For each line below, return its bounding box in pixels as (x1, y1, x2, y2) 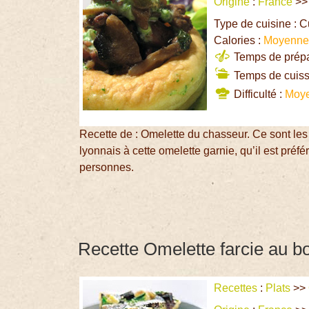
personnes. (79, 161, 134, 173)
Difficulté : (231, 88, 286, 100)
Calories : (214, 34, 264, 46)
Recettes (214, 282, 258, 295)
